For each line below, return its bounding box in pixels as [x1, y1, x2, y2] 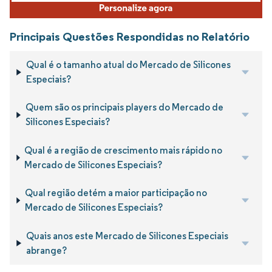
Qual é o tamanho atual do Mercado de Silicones [25, 59, 231, 71]
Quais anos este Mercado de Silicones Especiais [25, 229, 228, 242]
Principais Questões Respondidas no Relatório [10, 29, 250, 44]
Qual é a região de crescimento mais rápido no [24, 144, 223, 156]
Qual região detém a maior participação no [24, 187, 207, 199]
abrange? [25, 244, 67, 256]
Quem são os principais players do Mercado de [25, 101, 223, 114]
